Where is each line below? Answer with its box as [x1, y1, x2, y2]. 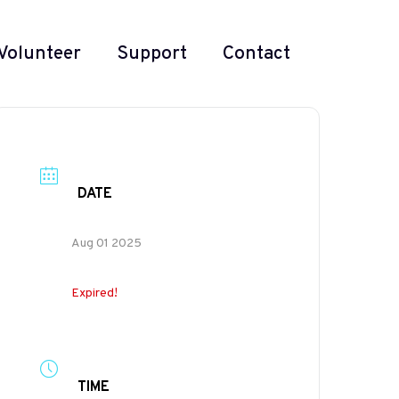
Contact [223, 41, 290, 66]
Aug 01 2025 [71, 236, 142, 251]
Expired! [71, 286, 118, 301]
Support [117, 41, 187, 66]
